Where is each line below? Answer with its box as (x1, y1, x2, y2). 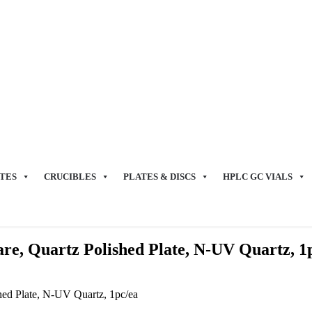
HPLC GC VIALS (223, 171, 292, 182)
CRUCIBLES (44, 171, 96, 182)
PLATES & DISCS (123, 171, 196, 182)
